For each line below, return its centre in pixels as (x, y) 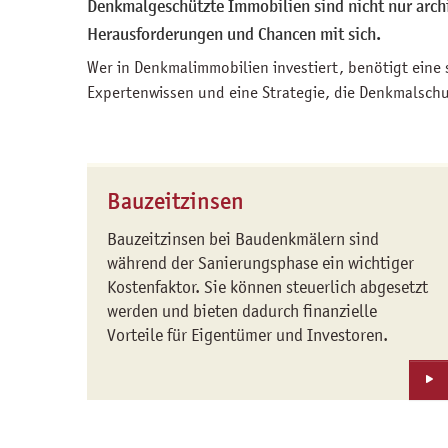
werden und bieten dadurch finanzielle (242, 311)
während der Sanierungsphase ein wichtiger (260, 263)
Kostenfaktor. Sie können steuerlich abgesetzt (267, 287)
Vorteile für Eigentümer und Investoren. (247, 335)
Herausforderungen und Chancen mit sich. (234, 34)
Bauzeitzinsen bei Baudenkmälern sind (243, 239)
